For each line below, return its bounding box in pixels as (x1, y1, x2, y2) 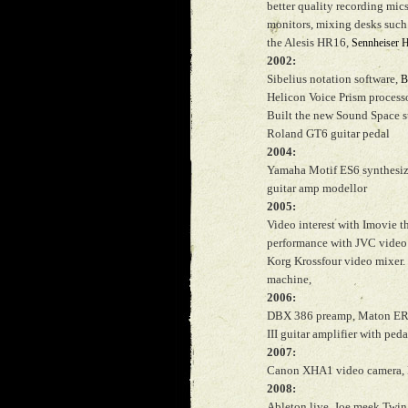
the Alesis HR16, (267, 36, 352, 49)
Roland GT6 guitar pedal (267, 127, 390, 140)
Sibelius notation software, (267, 72, 401, 86)
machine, (267, 272, 311, 286)
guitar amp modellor (267, 181, 367, 195)
